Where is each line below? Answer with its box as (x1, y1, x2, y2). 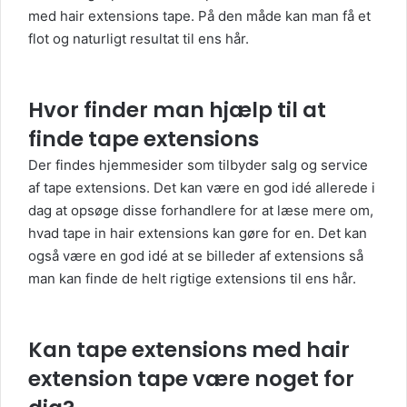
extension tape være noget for (28, 364, 354, 393)
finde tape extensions (28, 124, 259, 154)
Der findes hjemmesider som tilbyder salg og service (28, 156, 368, 174)
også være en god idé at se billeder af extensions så (28, 247, 363, 264)
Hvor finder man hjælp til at (28, 95, 326, 124)
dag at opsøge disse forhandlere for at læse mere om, (28, 202, 373, 219)
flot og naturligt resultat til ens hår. (28, 30, 249, 47)
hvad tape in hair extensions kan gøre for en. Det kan (28, 224, 367, 242)
